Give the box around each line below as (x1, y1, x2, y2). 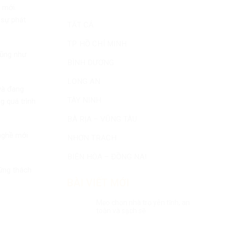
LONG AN (67, 77, 100, 86)
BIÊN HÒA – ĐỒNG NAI (67, 152, 147, 161)
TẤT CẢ (67, 20, 94, 30)
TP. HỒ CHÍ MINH (67, 39, 127, 48)
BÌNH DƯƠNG (67, 58, 114, 67)
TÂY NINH (67, 96, 101, 105)
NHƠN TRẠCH (67, 133, 117, 142)
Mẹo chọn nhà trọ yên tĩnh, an (96, 198, 190, 207)
